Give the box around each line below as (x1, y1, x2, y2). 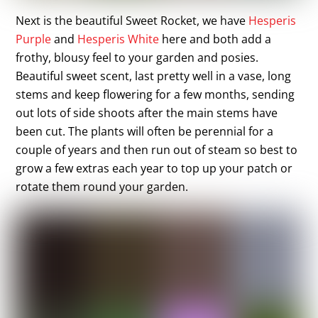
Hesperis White (77, 31, 160, 48)
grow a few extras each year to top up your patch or (16, 160, 293, 177)
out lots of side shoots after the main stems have (16, 105, 278, 121)
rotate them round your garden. (16, 179, 189, 195)
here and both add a (159, 31, 272, 48)
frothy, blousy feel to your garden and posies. (16, 50, 259, 66)
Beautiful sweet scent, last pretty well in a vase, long (16, 68, 292, 84)
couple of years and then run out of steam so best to (16, 142, 298, 158)
